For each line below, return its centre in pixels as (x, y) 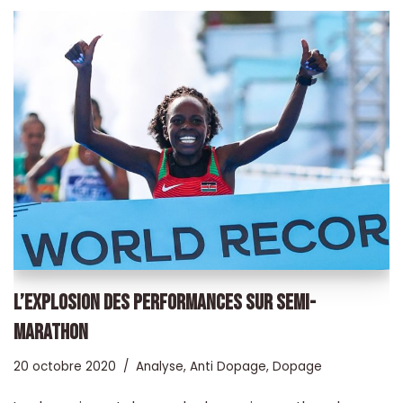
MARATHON (51, 332)
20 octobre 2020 (65, 366)
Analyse (160, 366)
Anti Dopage (228, 366)
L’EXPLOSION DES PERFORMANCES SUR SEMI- (165, 302)
